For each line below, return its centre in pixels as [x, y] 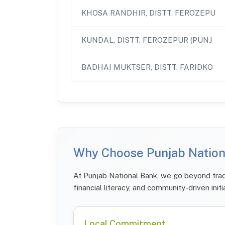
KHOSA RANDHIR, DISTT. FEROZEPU [148, 13]
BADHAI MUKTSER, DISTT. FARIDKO [147, 67]
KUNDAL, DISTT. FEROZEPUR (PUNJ [147, 40]
